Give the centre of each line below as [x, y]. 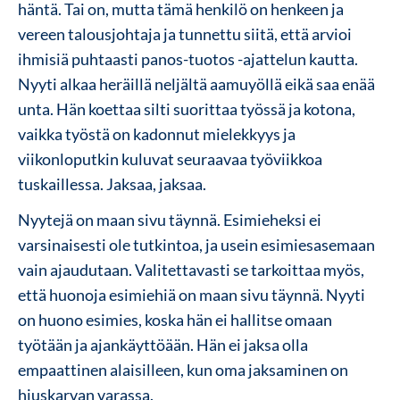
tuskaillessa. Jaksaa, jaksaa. [112, 183]
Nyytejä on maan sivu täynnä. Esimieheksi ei [170, 219]
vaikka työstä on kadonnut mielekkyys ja [157, 133]
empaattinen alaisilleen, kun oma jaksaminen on [183, 369]
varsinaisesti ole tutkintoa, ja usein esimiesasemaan [196, 244]
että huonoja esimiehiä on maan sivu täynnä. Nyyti [192, 294]
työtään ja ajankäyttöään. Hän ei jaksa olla [163, 344]
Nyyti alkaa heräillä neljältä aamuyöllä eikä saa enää [196, 83]
